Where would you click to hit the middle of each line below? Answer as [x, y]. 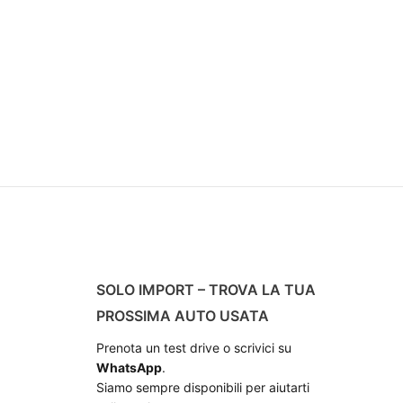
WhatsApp [130, 368]
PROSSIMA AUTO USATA [183, 316]
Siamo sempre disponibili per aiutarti [203, 388]
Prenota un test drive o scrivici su [194, 348]
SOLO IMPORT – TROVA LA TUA [206, 290]
